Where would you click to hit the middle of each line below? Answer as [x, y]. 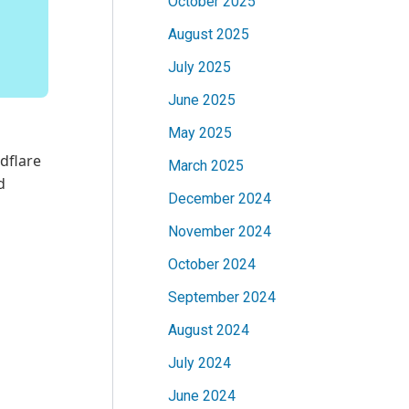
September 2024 [222, 298]
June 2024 [202, 396]
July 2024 [199, 363]
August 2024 [209, 330]
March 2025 [206, 166]
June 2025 [202, 100]
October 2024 [212, 265]
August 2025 [209, 35]
